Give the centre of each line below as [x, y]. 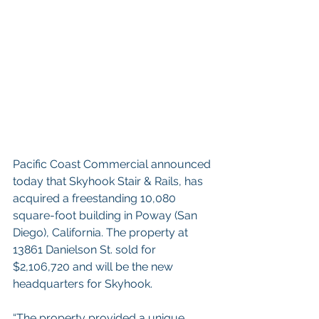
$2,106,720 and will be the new [94, 267]
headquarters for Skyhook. [85, 284]
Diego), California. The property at [102, 233]
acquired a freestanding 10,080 [96, 199]
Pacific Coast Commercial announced [113, 164]
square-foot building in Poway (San [106, 216]
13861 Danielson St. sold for [86, 250]
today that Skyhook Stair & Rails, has [109, 182]
